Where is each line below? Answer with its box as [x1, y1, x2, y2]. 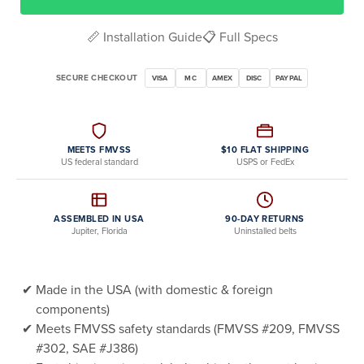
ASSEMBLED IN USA [54, 214, 145, 224]
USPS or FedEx [236, 157, 294, 167]
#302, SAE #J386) [36, 340, 138, 357]
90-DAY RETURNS [225, 214, 305, 224]
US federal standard [60, 157, 138, 167]
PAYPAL [275, 73, 303, 83]
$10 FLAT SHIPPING [220, 145, 310, 155]
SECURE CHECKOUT [55, 72, 138, 83]
